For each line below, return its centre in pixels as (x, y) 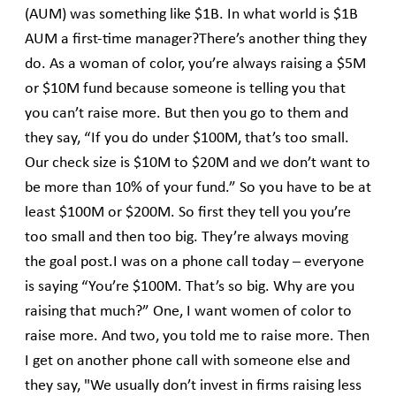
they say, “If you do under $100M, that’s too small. (187, 139)
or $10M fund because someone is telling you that (185, 89)
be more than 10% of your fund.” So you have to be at (198, 188)
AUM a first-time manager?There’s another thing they (196, 40)
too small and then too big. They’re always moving (187, 238)
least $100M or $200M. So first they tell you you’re (188, 213)
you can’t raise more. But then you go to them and (187, 114)
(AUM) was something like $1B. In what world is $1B (191, 15)
